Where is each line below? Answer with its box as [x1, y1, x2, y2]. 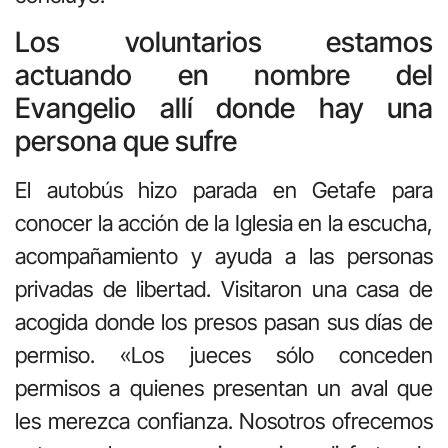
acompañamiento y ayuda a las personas [15, 242, 433, 269]
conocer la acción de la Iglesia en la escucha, [15, 209, 433, 236]
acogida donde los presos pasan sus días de [15, 308, 433, 335]
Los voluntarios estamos [15, 24, 433, 59]
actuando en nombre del [15, 57, 433, 92]
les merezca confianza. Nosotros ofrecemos [15, 407, 433, 434]
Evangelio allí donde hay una [15, 90, 433, 125]
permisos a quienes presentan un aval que [15, 374, 433, 401]
